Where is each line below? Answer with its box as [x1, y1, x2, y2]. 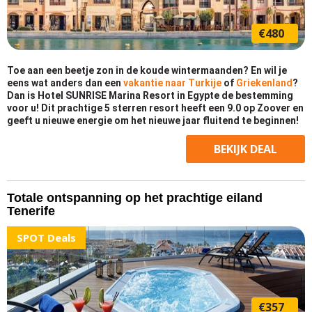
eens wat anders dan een [7, 77, 123, 88]
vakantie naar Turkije [123, 77, 221, 88]
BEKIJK [214, 141, 250, 157]
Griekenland [236, 77, 292, 88]
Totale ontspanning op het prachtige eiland [7, 191, 263, 205]
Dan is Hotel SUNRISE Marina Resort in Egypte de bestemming [7, 90, 293, 101]
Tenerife [7, 204, 55, 218]
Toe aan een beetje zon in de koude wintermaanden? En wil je [7, 65, 287, 76]
